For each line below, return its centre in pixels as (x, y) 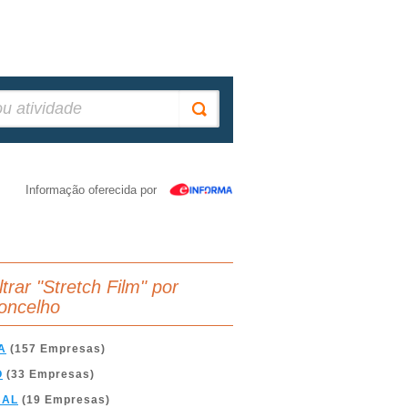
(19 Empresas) (64, 400)
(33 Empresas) (49, 374)
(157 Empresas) (56, 349)
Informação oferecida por (91, 190)
